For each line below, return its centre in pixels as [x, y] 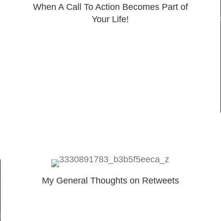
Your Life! [110, 19]
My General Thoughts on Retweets [110, 180]
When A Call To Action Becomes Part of [110, 7]
